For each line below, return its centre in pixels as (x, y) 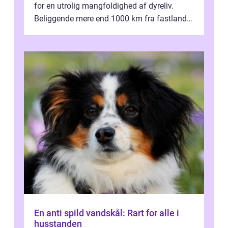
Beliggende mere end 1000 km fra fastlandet (114, 19)
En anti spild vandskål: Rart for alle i (107, 213)
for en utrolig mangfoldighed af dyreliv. (104, 6)
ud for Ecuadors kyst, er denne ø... (94, 32)
